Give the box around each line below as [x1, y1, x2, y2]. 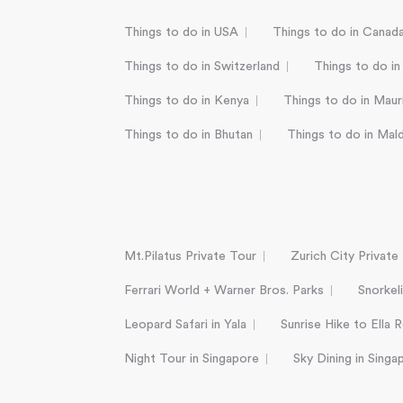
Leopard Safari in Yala [124, 318, 246, 332]
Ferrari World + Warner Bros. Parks [124, 284, 324, 298]
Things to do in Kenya [124, 94, 249, 108]
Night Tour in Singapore [124, 353, 259, 366]
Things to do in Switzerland [124, 60, 280, 74]
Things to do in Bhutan [124, 129, 253, 142]
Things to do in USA [124, 26, 238, 40]
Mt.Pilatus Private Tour [124, 250, 256, 264]
